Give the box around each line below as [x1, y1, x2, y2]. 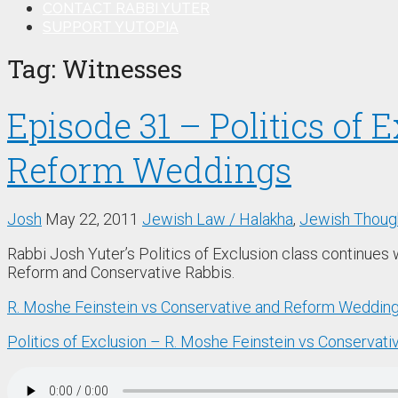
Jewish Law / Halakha [142, 209, 293, 228]
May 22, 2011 [45, 209, 139, 228]
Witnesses [62, 52, 182, 85]
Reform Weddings [7, 147, 291, 192]
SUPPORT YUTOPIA [43, 19, 179, 36]
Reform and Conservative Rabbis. [7, 262, 235, 282]
